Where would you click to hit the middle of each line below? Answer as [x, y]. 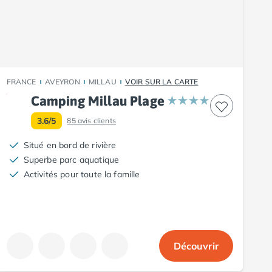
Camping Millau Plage [97, 100]
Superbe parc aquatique [71, 159]
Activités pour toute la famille [82, 174]
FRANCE [21, 81]
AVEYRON [62, 81]
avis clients [97, 120]
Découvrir [196, 246]
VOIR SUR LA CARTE [161, 81]
